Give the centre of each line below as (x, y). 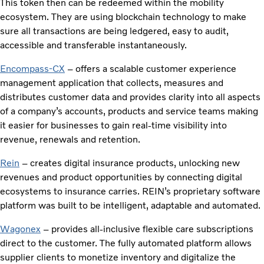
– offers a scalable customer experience (151, 69)
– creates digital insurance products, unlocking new (130, 163)
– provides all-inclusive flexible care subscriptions (147, 229)
